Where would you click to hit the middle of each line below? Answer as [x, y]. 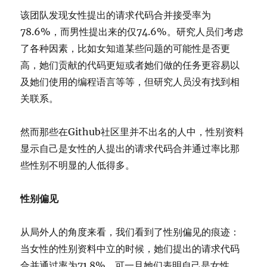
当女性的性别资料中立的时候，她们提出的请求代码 [130, 249]
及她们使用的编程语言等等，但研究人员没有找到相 [130, 82]
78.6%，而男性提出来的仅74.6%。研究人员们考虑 [132, 32]
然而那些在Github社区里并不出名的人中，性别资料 [132, 132]
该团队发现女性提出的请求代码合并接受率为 [116, 15]
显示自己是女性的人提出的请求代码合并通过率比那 [130, 148]
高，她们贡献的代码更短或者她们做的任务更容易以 [130, 65]
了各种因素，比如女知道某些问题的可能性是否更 [125, 48]
